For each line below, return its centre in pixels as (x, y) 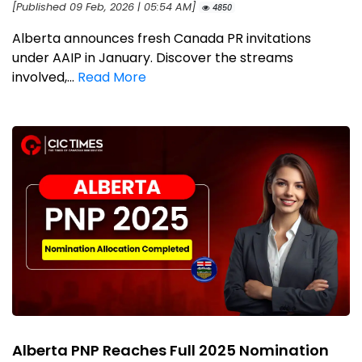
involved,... (45, 77)
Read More (112, 77)
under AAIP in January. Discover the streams (153, 57)
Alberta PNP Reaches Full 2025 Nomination (170, 350)
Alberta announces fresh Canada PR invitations (162, 38)
